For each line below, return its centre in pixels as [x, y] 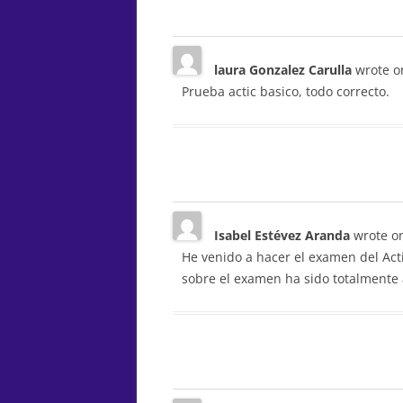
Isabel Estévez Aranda [284, 235]
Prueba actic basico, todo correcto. [286, 91]
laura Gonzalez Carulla [285, 70]
